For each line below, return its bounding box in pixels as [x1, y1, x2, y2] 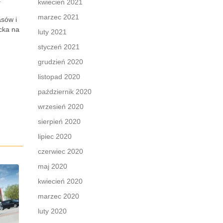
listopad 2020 [38, 73, 80, 81]
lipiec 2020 [38, 132, 72, 140]
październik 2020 [38, 88, 92, 96]
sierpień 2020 [38, 117, 81, 125]
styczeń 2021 [38, 43, 80, 51]
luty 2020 [38, 207, 67, 215]
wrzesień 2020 [38, 103, 84, 111]
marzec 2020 [38, 192, 79, 200]
